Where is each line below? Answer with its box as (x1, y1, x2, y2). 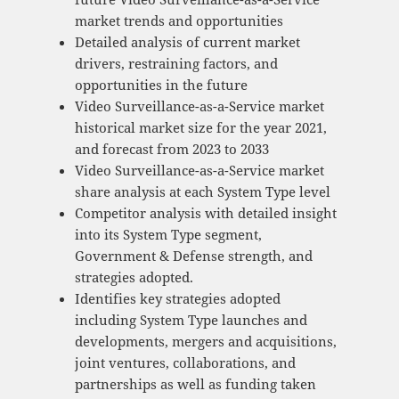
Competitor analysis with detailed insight (74, 204, 337, 223)
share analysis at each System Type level (74, 183, 330, 201)
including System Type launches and (74, 311, 307, 330)
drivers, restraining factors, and (74, 54, 278, 73)
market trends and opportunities (74, 12, 283, 30)
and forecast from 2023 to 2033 (74, 140, 269, 159)
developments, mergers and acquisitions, (74, 332, 337, 351)
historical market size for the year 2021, (74, 118, 327, 137)
